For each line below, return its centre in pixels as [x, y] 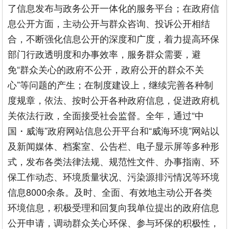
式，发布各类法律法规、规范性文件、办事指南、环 [114, 161]
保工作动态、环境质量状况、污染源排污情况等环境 [114, 176]
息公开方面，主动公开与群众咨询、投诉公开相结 [109, 23]
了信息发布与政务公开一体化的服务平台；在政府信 [114, 8]
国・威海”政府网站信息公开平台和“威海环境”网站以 [114, 130]
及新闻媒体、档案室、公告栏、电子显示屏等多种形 [114, 146]
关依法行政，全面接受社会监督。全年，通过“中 [106, 115]
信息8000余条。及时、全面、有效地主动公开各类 [110, 192]
